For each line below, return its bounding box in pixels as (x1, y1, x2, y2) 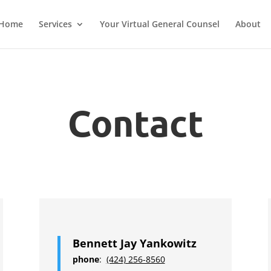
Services (38, 18, 72, 30)
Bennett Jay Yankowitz (72, 235, 197, 250)
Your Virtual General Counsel (99, 18, 220, 30)
